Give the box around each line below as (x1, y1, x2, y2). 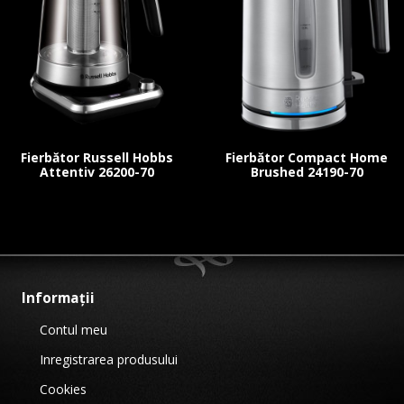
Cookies (40, 380, 87, 398)
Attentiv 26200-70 (40, 162, 155, 180)
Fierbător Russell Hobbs (21, 148, 174, 166)
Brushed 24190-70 (250, 162, 363, 180)
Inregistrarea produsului (40, 350, 178, 368)
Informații (22, 288, 95, 308)
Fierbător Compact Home (225, 148, 389, 166)
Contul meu (40, 320, 107, 338)
